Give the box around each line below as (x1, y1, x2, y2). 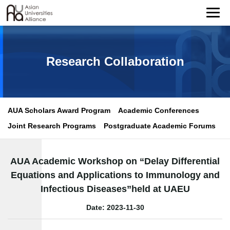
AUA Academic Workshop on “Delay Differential (10, 156, 220, 166)
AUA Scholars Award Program (8, 106, 110, 114)
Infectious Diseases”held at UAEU (40, 184, 190, 194)
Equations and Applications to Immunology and (10, 170, 220, 180)
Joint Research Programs (8, 122, 96, 130)
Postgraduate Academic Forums (104, 122, 216, 130)
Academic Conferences (118, 106, 199, 114)
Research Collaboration (46, 54, 184, 68)
